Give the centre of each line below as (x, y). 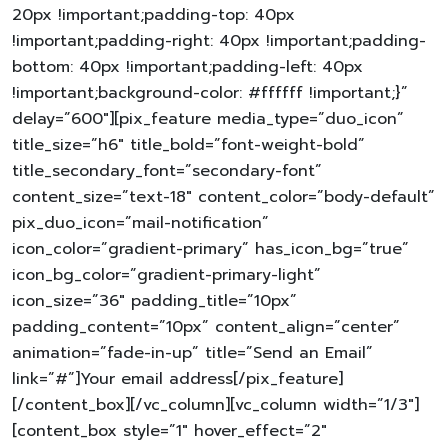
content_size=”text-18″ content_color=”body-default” (223, 196)
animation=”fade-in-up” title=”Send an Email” (192, 352)
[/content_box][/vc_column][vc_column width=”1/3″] (215, 404)
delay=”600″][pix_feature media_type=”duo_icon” (208, 118)
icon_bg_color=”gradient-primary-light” (166, 274)
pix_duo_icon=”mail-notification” (140, 222)
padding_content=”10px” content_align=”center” (206, 326)
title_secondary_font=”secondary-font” (167, 170)
